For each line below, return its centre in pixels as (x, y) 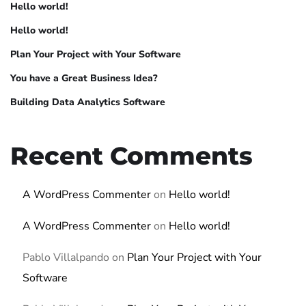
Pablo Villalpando (66, 258)
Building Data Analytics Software (88, 102)
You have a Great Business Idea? (84, 79)
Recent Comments (131, 156)
